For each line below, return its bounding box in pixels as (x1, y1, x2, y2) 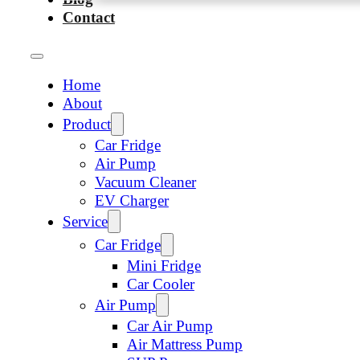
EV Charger (94, 192, 169, 210)
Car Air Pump (126, 317, 213, 335)
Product (62, 116, 111, 133)
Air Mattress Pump (126, 336, 243, 354)
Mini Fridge (126, 257, 201, 275)
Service (62, 213, 108, 231)
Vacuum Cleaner (94, 174, 196, 191)
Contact (62, 8, 115, 26)
